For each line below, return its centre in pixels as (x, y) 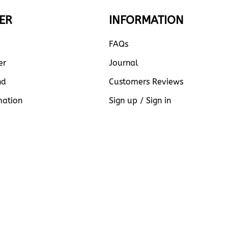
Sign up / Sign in (140, 100)
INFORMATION (146, 20)
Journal (124, 63)
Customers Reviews (146, 81)
